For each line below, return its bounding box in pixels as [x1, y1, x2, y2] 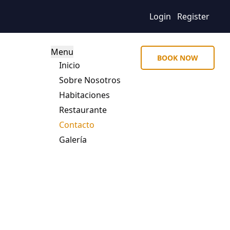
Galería [59, 134, 87, 145]
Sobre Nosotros [59, 74, 121, 86]
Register [177, 11, 209, 22]
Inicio [59, 60, 80, 71]
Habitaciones [59, 89, 110, 101]
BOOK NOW [157, 53, 198, 63]
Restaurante [59, 104, 107, 116]
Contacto [59, 119, 94, 130]
